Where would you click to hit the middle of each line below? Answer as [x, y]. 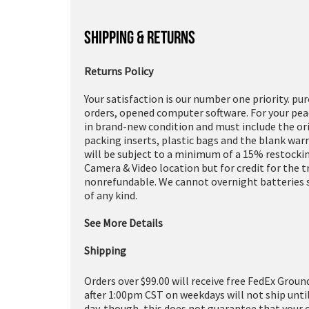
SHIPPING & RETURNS [140, 37]
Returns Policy [119, 71]
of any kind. [111, 195]
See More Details [123, 223]
